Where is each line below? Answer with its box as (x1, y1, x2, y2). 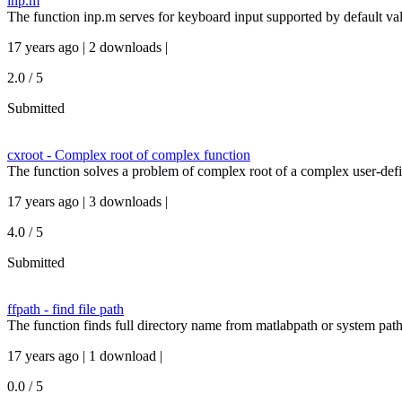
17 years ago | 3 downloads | (7, 194, 168, 209)
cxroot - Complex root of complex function (7, 147, 250, 162)
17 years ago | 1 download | (7, 348, 162, 363)
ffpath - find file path (7, 301, 124, 317)
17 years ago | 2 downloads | (7, 39, 168, 55)
